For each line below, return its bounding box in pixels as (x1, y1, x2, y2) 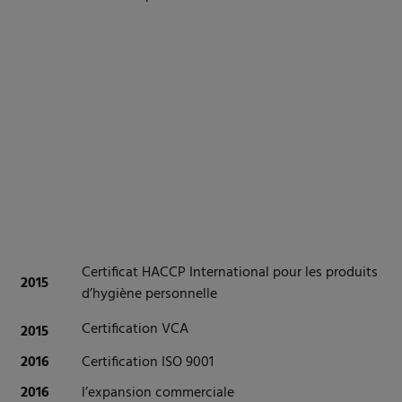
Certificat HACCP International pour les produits (82, 261, 378, 285)
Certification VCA (82, 318, 188, 342)
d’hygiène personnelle (82, 283, 217, 307)
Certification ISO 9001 (82, 351, 214, 375)
